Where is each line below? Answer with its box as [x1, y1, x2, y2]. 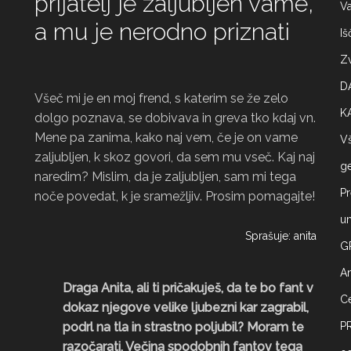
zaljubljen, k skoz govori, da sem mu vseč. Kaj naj [34, 150, 315, 165]
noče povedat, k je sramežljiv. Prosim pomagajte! [34, 189, 315, 204]
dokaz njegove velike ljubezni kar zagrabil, [63, 300, 309, 315]
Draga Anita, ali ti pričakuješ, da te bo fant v [63, 280, 313, 295]
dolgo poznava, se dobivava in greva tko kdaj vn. [34, 110, 316, 125]
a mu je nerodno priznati [34, 18, 290, 45]
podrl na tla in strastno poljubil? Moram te [63, 320, 304, 335]
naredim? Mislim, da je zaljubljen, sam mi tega [34, 169, 296, 184]
